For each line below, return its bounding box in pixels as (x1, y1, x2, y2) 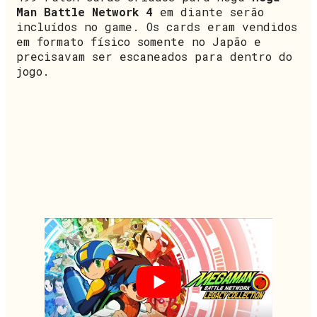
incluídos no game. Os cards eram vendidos (16, 19, 297, 35)
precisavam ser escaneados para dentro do (16, 49, 292, 64)
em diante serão (153, 4, 264, 20)
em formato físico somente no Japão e (16, 34, 261, 50)
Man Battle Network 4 (16, 4, 153, 20)
